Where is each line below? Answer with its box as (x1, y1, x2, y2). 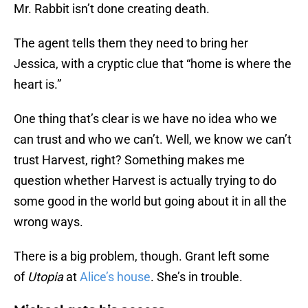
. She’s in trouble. (151, 269, 243, 285)
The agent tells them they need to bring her (14, 36, 248, 51)
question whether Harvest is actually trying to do (14, 173, 276, 188)
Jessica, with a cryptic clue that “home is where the (14, 56, 291, 71)
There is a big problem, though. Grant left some (14, 249, 269, 264)
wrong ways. (14, 214, 83, 230)
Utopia (27, 269, 63, 285)
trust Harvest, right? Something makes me (14, 153, 245, 168)
